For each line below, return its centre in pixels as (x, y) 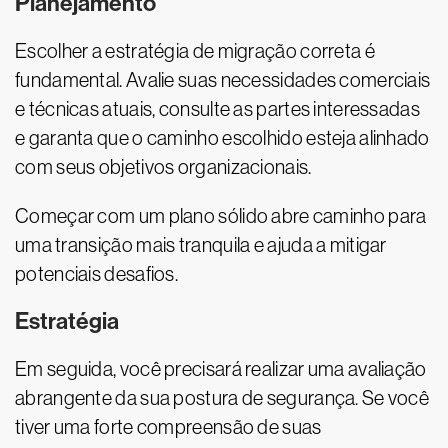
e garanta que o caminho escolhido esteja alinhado (222, 138)
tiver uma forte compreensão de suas (168, 427)
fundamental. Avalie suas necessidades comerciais (223, 80)
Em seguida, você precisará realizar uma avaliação (221, 369)
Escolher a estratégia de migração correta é (195, 51)
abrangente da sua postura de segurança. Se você (222, 398)
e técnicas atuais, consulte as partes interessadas (217, 109)
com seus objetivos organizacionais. (163, 167)
